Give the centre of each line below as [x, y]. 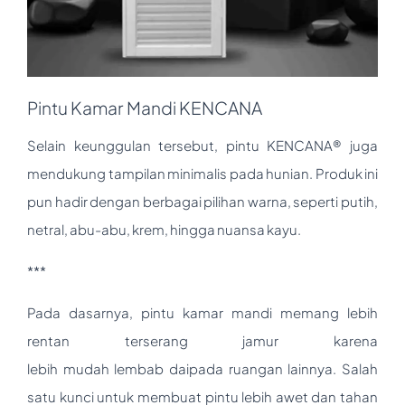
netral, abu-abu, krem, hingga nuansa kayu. [164, 229]
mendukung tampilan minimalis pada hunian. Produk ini [202, 173]
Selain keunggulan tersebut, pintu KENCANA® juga [202, 145]
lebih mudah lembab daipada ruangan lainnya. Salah [202, 368]
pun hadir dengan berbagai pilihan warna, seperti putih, [202, 201]
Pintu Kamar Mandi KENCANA [145, 107]
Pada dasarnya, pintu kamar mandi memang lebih [202, 312]
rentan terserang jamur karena [202, 340]
